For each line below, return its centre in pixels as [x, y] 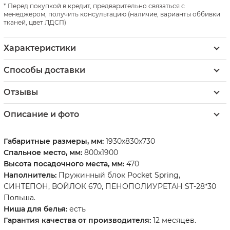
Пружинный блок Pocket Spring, [118, 175]
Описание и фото [41, 114]
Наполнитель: [30, 175]
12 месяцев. [174, 220]
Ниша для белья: [35, 209]
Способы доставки [44, 70]
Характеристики [40, 48]
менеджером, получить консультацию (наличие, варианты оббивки [112, 14]
